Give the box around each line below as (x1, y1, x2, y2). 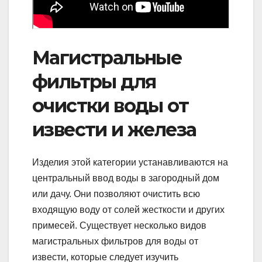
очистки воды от (32, 94, 188, 117)
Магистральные (32, 46, 182, 69)
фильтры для (32, 70, 156, 93)
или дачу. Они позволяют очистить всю (32, 189, 200, 199)
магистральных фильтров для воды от (32, 236, 198, 247)
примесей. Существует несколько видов (32, 220, 206, 231)
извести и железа (32, 118, 196, 141)
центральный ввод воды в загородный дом (32, 173, 219, 184)
